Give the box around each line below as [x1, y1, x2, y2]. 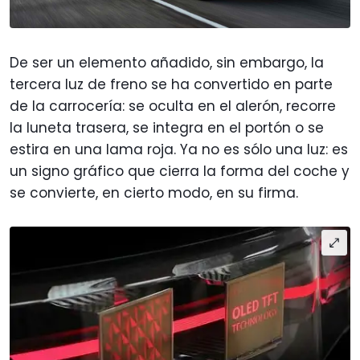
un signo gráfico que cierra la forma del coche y [10, 161, 350, 181]
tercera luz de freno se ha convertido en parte [10, 74, 333, 94]
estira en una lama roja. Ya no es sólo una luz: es [10, 139, 348, 159]
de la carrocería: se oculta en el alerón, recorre [10, 96, 336, 116]
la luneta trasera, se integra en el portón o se [10, 117, 324, 137]
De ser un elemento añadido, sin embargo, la [10, 52, 324, 72]
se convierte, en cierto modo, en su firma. [10, 182, 298, 202]
